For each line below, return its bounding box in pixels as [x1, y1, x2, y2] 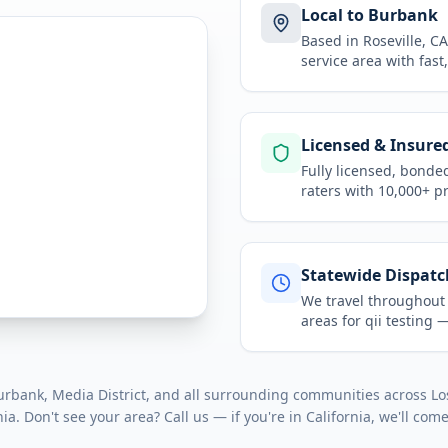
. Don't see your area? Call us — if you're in [15, 407, 306, 426]
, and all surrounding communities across [145, 385, 431, 404]
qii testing [365, 311, 433, 330]
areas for [301, 311, 365, 330]
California [305, 407, 371, 426]
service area [301, 51, 382, 70]
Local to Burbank [301, 4, 438, 26]
